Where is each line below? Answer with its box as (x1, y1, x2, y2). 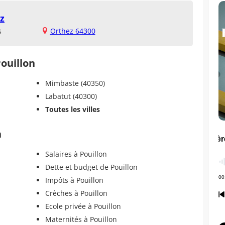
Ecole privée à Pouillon (45, 201, 121, 211)
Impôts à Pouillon (45, 175, 103, 185)
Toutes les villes (45, 104, 100, 114)
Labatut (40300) (45, 91, 97, 101)
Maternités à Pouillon (45, 214, 117, 224)
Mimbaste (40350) (45, 78, 105, 88)
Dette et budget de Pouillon (45, 162, 138, 172)
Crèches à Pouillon (45, 188, 107, 198)
